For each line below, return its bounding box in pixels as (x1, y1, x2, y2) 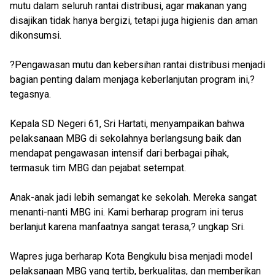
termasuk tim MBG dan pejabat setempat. (10, 162, 186, 174)
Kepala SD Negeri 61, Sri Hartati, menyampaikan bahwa (10, 118, 244, 130)
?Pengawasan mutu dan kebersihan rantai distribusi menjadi (10, 59, 265, 71)
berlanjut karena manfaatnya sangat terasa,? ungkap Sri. (10, 221, 245, 233)
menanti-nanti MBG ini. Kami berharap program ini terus (10, 206, 244, 218)
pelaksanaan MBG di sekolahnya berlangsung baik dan (10, 133, 241, 144)
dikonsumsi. (10, 29, 61, 41)
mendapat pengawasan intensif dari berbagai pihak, (10, 147, 229, 159)
